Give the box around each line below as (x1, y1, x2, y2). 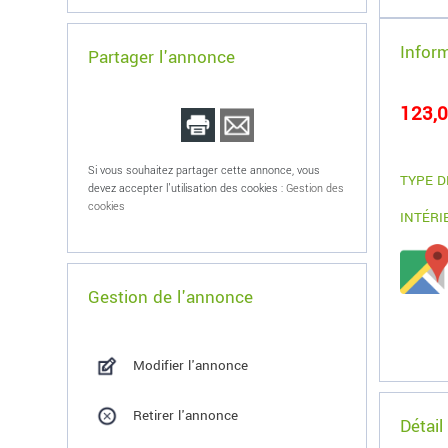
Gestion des (286, 181, 345, 196)
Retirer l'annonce (133, 406, 239, 425)
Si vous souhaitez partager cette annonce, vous (88, 163, 321, 178)
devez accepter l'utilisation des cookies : (88, 181, 287, 196)
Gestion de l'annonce (88, 285, 254, 310)
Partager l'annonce (88, 45, 236, 70)
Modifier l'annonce (133, 356, 249, 375)
